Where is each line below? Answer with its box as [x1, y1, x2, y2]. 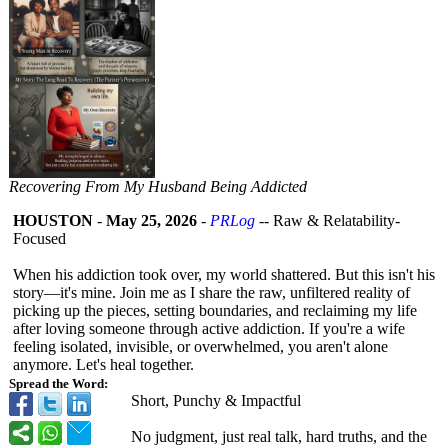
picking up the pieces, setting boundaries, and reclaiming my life [13, 302, 417, 319]
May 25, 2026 [106, 212, 197, 229]
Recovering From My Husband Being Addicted [9, 178, 307, 195]
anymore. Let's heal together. [13, 356, 194, 373]
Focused [13, 230, 66, 247]
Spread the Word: [9, 377, 108, 391]
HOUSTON [13, 212, 93, 229]
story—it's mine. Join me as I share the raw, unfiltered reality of [13, 284, 410, 301]
